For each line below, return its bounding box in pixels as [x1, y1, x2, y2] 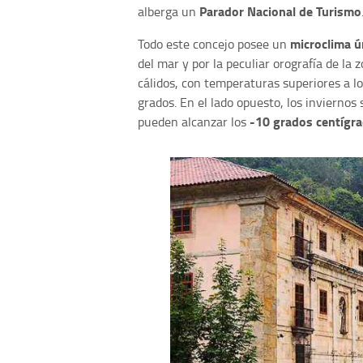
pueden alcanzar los [138, 112, 250, 130]
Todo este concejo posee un [138, 34, 287, 53]
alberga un [138, 2, 199, 20]
